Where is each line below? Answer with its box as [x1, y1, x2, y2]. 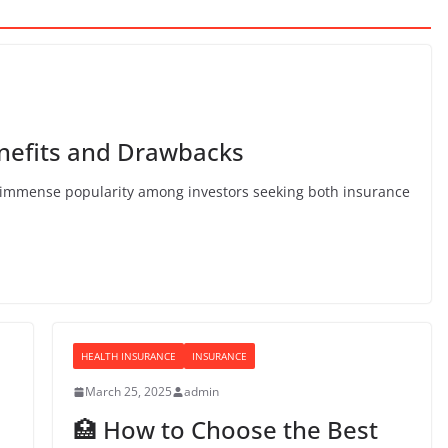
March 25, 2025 [84, 383, 172, 400]
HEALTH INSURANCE [80, 349, 176, 363]
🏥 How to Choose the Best [72, 413, 378, 446]
